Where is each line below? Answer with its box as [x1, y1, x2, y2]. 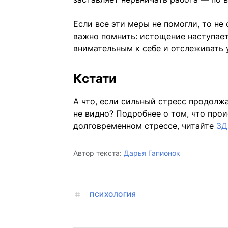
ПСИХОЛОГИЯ [90, 191, 136, 199]
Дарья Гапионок [124, 149, 180, 158]
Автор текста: [73, 149, 122, 158]
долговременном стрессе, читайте [73, 121, 216, 131]
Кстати [73, 71, 117, 87]
